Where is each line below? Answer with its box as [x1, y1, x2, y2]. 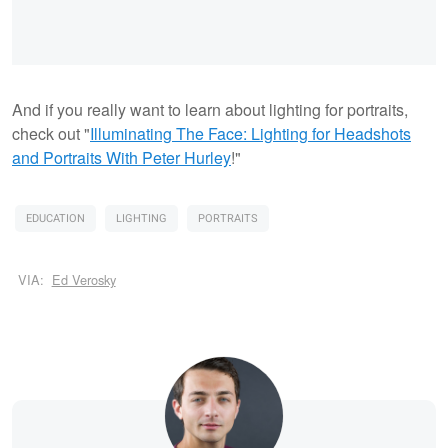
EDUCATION [26, 209, 85, 227]
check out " [12, 121, 90, 145]
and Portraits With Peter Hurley [12, 145, 231, 169]
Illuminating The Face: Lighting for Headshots [90, 121, 411, 145]
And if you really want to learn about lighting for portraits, [12, 97, 408, 121]
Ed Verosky [51, 270, 116, 290]
